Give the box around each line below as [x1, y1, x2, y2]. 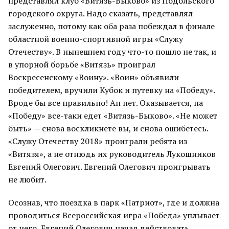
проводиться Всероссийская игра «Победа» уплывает [8, 210, 220, 221]
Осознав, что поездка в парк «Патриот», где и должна [8, 197, 219, 208]
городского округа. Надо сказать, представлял [8, 8, 193, 19]
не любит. [8, 174, 47, 185]
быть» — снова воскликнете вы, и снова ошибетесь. [8, 123, 208, 134]
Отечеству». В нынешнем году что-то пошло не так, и [8, 46, 216, 57]
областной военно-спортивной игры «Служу [8, 33, 183, 44]
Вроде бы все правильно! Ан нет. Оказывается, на [8, 97, 203, 108]
